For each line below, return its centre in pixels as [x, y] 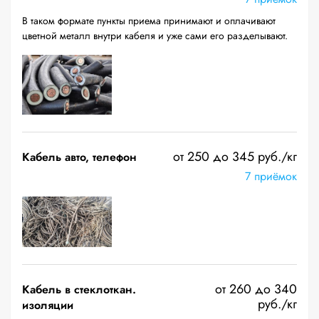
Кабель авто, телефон [79, 157]
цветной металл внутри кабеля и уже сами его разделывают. [155, 36]
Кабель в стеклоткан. [79, 289]
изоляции [48, 305]
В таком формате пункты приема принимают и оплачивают [149, 21]
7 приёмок [271, 176]
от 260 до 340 [256, 289]
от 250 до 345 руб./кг [235, 157]
